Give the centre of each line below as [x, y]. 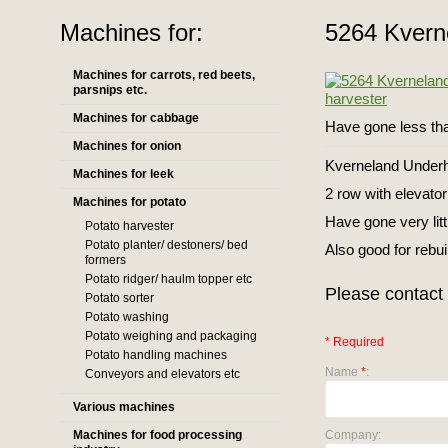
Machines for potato [129, 202]
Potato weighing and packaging [171, 336]
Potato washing [127, 317]
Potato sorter [119, 298]
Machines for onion [127, 146]
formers [105, 260]
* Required [354, 342]
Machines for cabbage [136, 118]
